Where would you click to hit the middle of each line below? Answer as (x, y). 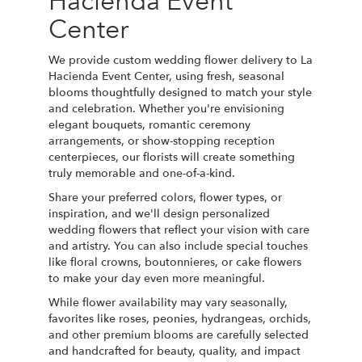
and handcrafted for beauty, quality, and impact (175, 351)
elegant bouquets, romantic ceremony (149, 124)
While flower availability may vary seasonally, (168, 302)
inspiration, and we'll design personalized (159, 213)
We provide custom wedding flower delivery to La (181, 60)
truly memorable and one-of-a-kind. (142, 173)
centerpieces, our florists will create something (172, 157)
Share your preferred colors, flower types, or (165, 197)
